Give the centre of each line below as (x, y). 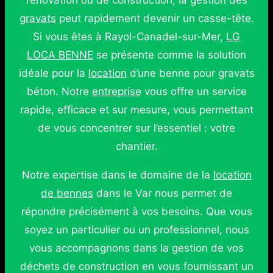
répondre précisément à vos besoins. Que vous (136, 211)
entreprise (116, 91)
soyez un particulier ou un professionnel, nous (136, 229)
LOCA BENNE (60, 55)
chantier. (136, 146)
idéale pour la (53, 73)
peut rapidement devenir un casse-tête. (155, 18)
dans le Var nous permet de (163, 193)
